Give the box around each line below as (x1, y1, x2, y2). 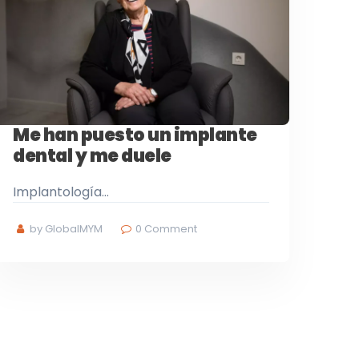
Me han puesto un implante (13, 122, 257, 147)
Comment (142, 220, 198, 236)
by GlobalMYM (27, 220, 103, 236)
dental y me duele (13, 143, 171, 168)
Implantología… (13, 182, 109, 201)
